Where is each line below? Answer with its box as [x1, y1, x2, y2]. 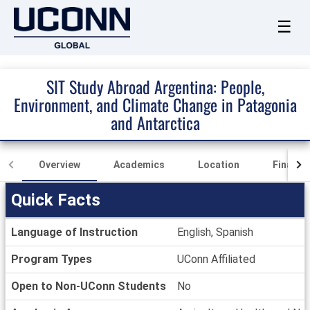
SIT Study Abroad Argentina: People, [46, 74, 264, 99]
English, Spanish [177, 226, 253, 239]
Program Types [11, 253, 92, 266]
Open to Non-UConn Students [11, 280, 166, 293]
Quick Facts [11, 190, 100, 210]
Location [198, 159, 239, 170]
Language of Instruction [11, 226, 138, 239]
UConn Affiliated [177, 253, 255, 266]
